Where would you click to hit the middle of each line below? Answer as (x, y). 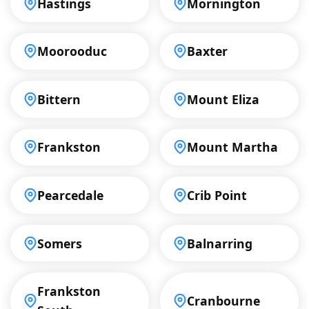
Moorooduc (72, 51)
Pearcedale (71, 196)
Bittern (59, 99)
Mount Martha (233, 147)
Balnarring (220, 243)
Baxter (208, 51)
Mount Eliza (223, 99)
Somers (60, 243)
